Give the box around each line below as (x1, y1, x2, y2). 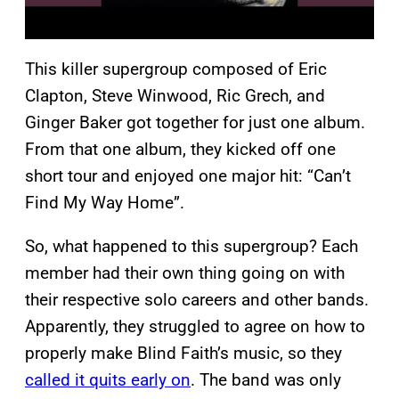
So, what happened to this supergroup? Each (25, 236, 358, 257)
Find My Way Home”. (25, 192, 184, 214)
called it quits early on (25, 370, 191, 391)
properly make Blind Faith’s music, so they (25, 343, 342, 364)
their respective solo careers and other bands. (25, 289, 369, 311)
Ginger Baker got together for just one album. (25, 112, 365, 134)
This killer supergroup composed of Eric (25, 59, 327, 80)
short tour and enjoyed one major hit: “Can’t (25, 166, 351, 187)
